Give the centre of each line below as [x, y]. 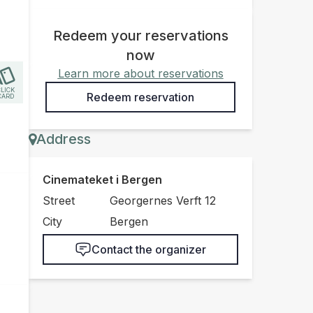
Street [59, 200]
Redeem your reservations [140, 35]
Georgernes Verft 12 [162, 200]
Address [64, 139]
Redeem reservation [140, 97]
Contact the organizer [181, 249]
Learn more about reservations [140, 73]
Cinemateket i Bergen [102, 179]
